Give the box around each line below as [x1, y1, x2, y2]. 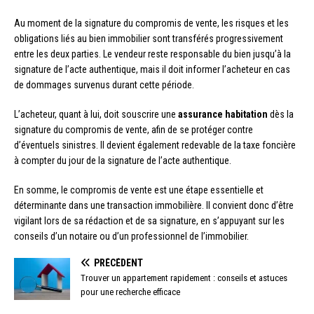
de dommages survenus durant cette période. [14, 78, 194, 90]
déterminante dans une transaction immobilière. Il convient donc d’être [14, 199, 294, 211]
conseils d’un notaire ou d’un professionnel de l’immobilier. [14, 230, 249, 242]
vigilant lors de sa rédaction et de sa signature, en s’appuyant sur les [14, 214, 285, 226]
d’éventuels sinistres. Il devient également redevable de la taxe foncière [14, 139, 296, 151]
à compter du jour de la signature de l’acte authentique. [14, 154, 231, 166]
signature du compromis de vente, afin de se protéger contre [14, 123, 253, 135]
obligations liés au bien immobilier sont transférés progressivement [14, 32, 283, 44]
